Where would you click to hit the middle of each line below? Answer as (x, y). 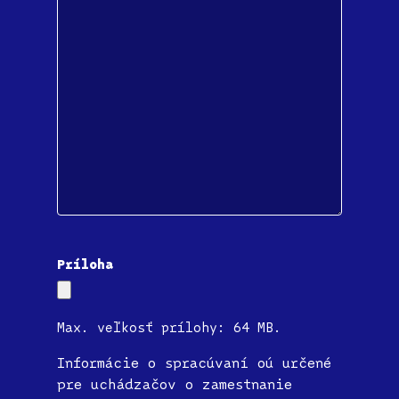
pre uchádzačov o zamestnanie (175, 383)
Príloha (85, 263)
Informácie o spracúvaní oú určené (194, 362)
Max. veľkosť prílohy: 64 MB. (169, 326)
